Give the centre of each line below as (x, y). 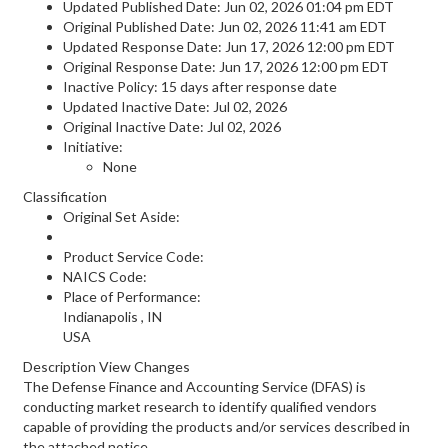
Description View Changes (106, 366)
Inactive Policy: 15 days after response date (200, 86)
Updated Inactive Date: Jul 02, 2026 (175, 106)
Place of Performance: (132, 296)
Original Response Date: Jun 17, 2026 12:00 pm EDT (226, 66)
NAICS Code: (105, 276)
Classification (65, 196)
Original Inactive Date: (135, 126)
